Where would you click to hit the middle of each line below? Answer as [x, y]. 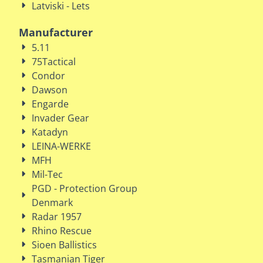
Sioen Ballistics [64, 245]
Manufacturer [56, 32]
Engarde [50, 104]
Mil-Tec [47, 174]
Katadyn [50, 132]
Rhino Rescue [62, 231]
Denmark [52, 203]
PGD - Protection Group [85, 188]
